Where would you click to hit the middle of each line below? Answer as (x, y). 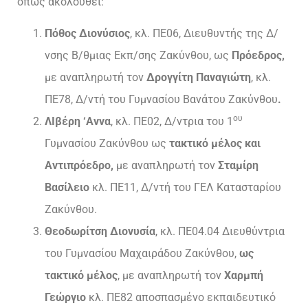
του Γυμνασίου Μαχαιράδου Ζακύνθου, (142, 254)
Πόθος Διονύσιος (87, 34)
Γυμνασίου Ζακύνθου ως (107, 144)
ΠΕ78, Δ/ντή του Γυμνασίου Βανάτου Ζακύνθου (161, 100)
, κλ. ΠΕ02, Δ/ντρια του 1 (172, 122)
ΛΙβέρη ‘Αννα (78, 122)
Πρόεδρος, (258, 56)
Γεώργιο (67, 298)
